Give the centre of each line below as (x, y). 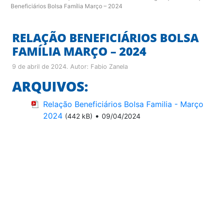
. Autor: (78, 66)
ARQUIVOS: (50, 86)
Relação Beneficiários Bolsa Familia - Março (123, 104)
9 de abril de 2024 (39, 66)
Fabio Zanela (109, 66)
